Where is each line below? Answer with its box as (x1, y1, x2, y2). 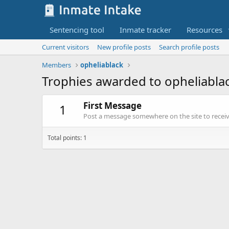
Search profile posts (159, 42, 219, 52)
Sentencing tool (50, 25, 104, 35)
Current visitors (42, 42, 89, 52)
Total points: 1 (48, 133, 87, 143)
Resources (187, 25, 222, 35)
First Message (83, 100, 142, 112)
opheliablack (80, 60, 124, 70)
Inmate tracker (120, 25, 171, 35)
